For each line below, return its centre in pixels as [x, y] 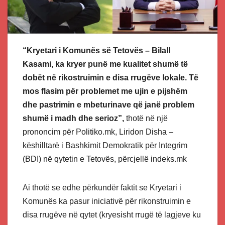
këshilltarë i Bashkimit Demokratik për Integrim [105, 146]
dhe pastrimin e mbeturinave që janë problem [108, 105]
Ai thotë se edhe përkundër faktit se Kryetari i [102, 188]
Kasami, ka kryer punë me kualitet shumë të [105, 64]
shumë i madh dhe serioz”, [73, 119]
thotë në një [146, 119]
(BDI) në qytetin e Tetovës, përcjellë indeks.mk [105, 159]
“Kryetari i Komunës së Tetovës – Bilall [96, 51]
